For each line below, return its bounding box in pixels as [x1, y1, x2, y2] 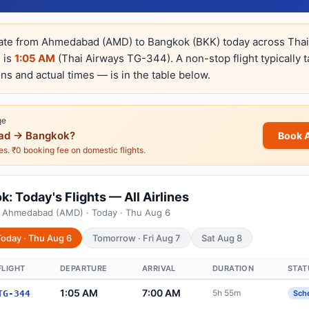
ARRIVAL [142, 263, 176, 273]
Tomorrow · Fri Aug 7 [92, 232, 181, 243]
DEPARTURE [60, 263, 108, 273]
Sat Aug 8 [201, 232, 242, 243]
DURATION [212, 263, 255, 273]
